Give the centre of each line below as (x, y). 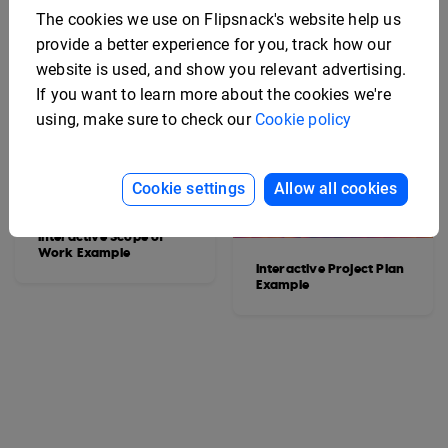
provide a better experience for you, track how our (214, 44)
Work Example (83, 252)
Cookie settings (189, 188)
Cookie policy (303, 119)
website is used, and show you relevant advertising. (221, 69)
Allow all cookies (336, 188)
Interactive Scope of (101, 236)
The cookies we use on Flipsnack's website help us (218, 19)
